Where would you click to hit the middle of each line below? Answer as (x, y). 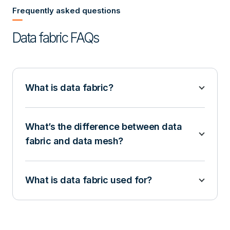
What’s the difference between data (103, 127)
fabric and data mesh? (74, 141)
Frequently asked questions (66, 11)
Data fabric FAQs (55, 38)
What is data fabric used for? (89, 180)
